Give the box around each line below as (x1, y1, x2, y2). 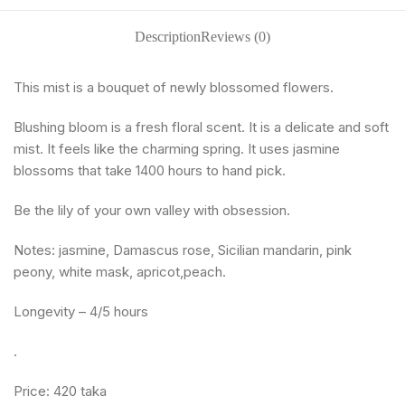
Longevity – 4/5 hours (14, 302, 148, 320)
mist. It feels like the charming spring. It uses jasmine (14, 139, 340, 157)
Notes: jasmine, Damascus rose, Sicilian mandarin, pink (14, 240, 352, 259)
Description (134, 28, 201, 44)
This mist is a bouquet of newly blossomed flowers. (14, 78, 334, 96)
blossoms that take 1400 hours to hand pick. (14, 161, 286, 179)
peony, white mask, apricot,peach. (14, 262, 226, 280)
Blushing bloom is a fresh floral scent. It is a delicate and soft (14, 118, 389, 136)
